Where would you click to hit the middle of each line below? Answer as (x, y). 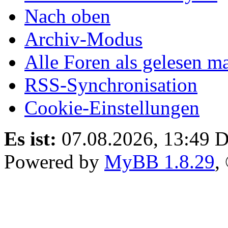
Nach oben (67, 16)
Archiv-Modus (83, 39)
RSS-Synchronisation (111, 84)
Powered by (54, 161)
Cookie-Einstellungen (112, 107)
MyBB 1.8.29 (160, 161)
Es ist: (30, 138)
